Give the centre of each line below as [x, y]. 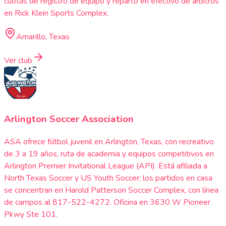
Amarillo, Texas [43, 37]
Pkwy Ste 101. [31, 214]
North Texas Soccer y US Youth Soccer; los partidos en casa [108, 178]
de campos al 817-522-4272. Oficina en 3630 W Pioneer [107, 202]
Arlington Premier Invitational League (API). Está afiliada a [106, 166]
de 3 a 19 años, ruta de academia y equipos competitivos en [109, 154]
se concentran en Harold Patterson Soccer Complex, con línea [111, 190]
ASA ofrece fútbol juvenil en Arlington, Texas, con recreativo [109, 142]
